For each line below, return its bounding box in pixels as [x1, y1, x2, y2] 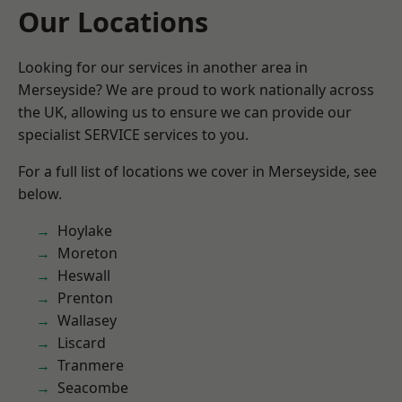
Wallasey [57, 310, 117, 330]
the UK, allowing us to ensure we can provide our [18, 102, 352, 122]
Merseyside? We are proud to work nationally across [18, 80, 374, 100]
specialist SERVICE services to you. [18, 125, 249, 144]
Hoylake [57, 221, 112, 240]
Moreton [57, 243, 118, 263]
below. [18, 184, 62, 204]
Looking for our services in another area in [18, 57, 308, 77]
